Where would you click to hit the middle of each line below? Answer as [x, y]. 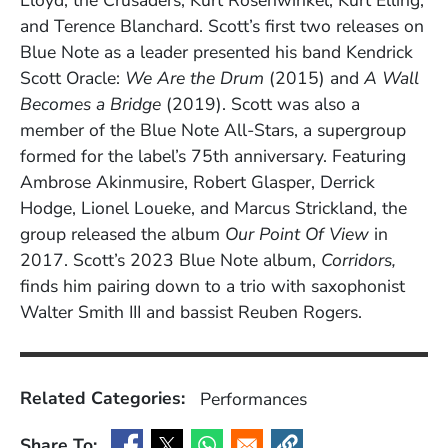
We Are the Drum [194, 78]
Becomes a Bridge [90, 104]
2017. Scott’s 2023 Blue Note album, [170, 260]
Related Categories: [102, 397]
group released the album [122, 234]
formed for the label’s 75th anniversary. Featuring [213, 156]
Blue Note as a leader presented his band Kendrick [216, 52]
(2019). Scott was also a [260, 104]
